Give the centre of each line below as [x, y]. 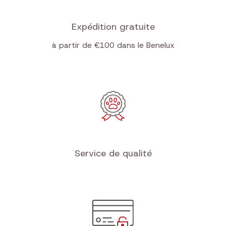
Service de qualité [113, 153]
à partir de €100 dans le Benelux [113, 45]
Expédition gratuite [113, 27]
